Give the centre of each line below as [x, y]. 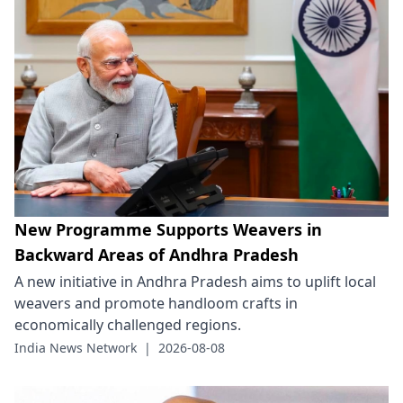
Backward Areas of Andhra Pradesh [157, 255]
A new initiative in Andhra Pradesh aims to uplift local [195, 282]
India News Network [76, 348]
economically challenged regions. [128, 325]
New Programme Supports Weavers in [168, 230]
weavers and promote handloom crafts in [156, 304]
